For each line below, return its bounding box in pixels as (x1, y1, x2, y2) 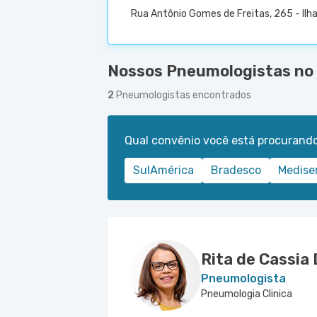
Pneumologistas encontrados (116, 89, 251, 101)
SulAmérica (133, 163, 194, 177)
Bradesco (211, 163, 261, 177)
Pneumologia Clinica (201, 288, 292, 300)
